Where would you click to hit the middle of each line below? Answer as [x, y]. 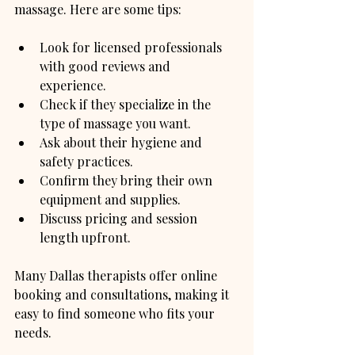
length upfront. [85, 237]
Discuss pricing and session [120, 218]
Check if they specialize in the [127, 104]
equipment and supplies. [110, 199]
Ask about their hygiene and [122, 142]
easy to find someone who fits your [116, 313]
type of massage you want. [115, 123]
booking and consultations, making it [123, 294]
